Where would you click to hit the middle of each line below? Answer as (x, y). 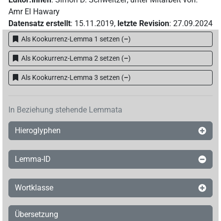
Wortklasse (34, 188)
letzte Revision (143, 24)
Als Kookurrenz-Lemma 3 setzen (70, 78)
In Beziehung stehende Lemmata (65, 110)
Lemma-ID (33, 159)
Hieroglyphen (38, 131)
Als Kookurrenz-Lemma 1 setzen (70, 39)
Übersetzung (37, 215)
